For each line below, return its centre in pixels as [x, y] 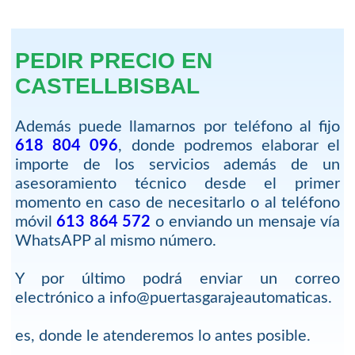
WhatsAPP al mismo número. [115, 240]
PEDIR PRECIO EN [113, 60]
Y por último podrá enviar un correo [177, 279]
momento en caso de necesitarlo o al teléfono [177, 202]
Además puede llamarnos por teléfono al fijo [177, 126]
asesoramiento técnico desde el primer [177, 183]
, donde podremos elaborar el [229, 145]
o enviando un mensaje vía [246, 221]
